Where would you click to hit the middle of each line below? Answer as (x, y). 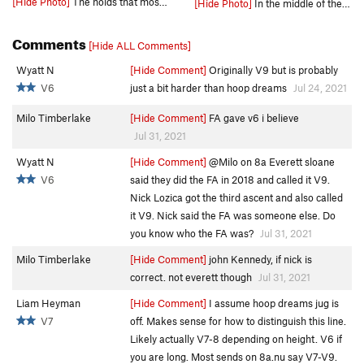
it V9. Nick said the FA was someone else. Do (233, 215)
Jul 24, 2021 (320, 87)
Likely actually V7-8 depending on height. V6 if (236, 338)
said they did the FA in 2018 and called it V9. (230, 179)
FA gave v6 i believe (253, 117)
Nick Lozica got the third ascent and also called (236, 197)
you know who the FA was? (193, 233)
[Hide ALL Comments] (140, 45)
